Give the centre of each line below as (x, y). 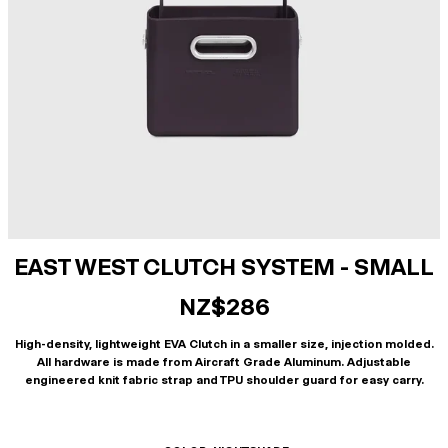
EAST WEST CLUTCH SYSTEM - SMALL (224, 267)
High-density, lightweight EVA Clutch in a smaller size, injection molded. (224, 344)
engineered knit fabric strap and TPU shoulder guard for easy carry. (224, 380)
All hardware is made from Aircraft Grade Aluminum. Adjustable (224, 362)
